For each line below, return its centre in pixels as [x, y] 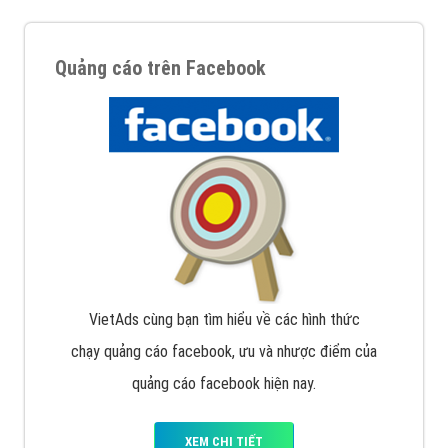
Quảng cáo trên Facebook [160, 68]
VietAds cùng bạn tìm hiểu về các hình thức [224, 320]
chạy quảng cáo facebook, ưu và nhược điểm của [224, 352]
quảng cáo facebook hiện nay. [224, 384]
